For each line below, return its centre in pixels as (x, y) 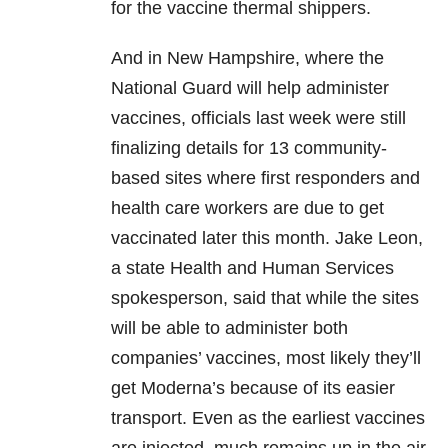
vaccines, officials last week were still (258, 118)
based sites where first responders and (265, 178)
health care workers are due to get (247, 208)
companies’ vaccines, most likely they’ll (266, 358)
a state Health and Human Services (252, 268)
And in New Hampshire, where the (247, 58)
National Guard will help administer (250, 88)
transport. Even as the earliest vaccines (268, 418)
